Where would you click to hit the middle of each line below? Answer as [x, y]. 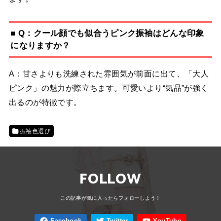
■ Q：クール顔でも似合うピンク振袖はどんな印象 [107, 33]
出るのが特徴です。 [45, 102]
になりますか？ [40, 46]
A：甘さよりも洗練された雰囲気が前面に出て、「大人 [109, 74]
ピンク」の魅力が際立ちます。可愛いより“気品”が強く [109, 88]
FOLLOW [110, 179]
